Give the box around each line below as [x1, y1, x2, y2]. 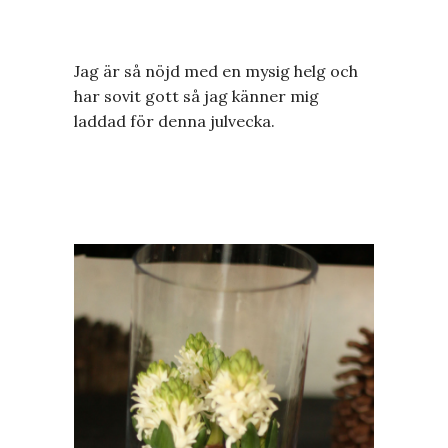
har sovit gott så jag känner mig [74, 86, 319, 106]
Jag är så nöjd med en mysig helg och [74, 61, 358, 81]
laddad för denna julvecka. [74, 111, 275, 131]
